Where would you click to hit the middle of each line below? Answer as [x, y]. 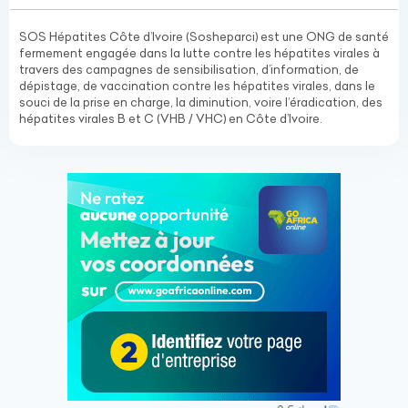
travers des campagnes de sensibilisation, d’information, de [189, 69]
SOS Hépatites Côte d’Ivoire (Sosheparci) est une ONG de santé [204, 36]
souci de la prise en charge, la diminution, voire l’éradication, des [201, 102]
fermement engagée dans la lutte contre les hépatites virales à [199, 53]
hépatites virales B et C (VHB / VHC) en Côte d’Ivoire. [171, 118]
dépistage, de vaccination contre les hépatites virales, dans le [197, 86]
